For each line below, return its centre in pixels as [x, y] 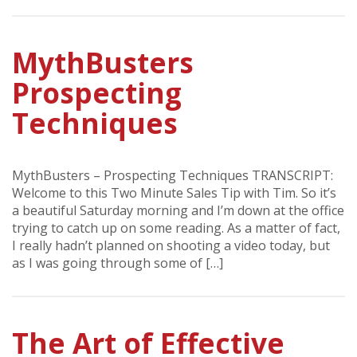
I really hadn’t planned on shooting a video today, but [171, 246]
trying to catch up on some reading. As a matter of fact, [176, 228]
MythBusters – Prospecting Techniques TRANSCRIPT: [173, 176]
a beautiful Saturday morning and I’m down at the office [178, 211]
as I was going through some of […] [118, 263]
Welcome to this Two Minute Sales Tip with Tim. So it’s [174, 193]
